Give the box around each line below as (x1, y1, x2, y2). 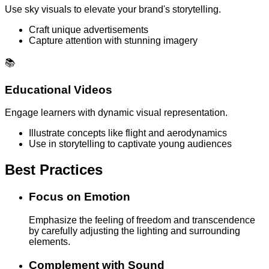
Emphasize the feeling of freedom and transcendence (29, 214, 255, 225)
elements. (29, 236, 70, 247)
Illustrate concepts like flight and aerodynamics (29, 128, 227, 139)
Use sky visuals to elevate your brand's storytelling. (5, 4, 221, 14)
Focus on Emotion (29, 190, 130, 204)
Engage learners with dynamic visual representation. (5, 107, 228, 118)
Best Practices (5, 162, 103, 178)
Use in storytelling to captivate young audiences (29, 139, 232, 150)
